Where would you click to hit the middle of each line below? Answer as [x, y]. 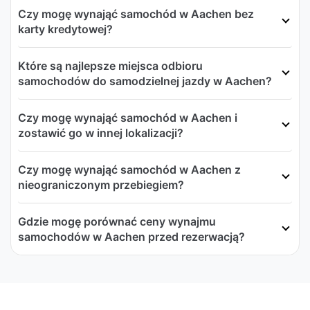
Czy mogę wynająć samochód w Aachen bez [136, 13]
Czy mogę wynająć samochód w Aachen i [128, 117]
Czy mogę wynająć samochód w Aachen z [129, 169]
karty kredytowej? [65, 29]
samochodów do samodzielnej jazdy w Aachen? [145, 81]
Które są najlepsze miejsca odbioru [110, 65]
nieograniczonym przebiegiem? [101, 184]
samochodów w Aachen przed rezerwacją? [131, 236]
